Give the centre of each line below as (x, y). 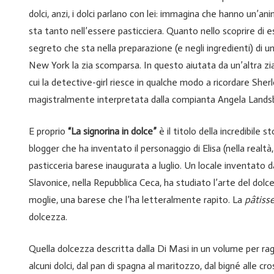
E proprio (48, 131)
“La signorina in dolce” (112, 131)
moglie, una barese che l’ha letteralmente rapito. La (137, 200)
